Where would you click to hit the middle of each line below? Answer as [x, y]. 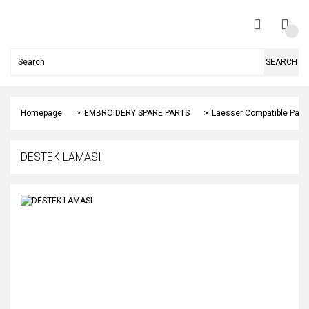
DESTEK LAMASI [61, 157]
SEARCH [281, 62]
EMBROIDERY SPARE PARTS [137, 113]
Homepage [41, 113]
